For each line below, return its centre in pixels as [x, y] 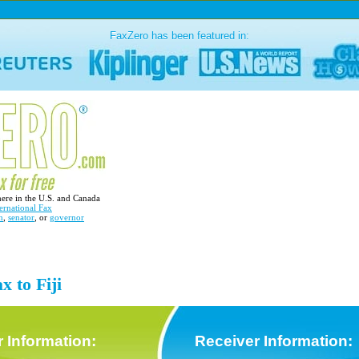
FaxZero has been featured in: [179, 36]
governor [67, 217]
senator [21, 217]
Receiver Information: [272, 341]
